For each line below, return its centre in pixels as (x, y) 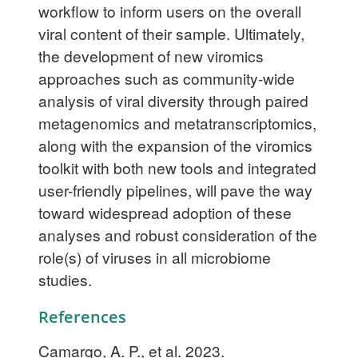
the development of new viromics (151, 55)
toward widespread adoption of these (165, 212)
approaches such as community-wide (167, 78)
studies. (65, 279)
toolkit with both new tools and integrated (177, 167)
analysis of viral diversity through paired (173, 100)
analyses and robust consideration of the (178, 234)
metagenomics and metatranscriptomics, (177, 122)
